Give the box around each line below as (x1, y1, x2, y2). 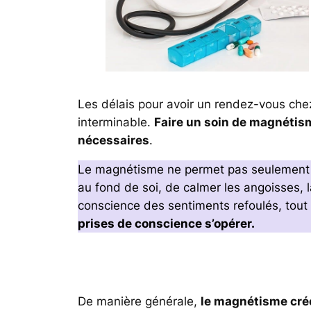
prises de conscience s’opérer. (78, 217, 255, 231)
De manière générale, (78, 294, 201, 309)
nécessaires (78, 133, 149, 147)
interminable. (78, 115, 154, 129)
